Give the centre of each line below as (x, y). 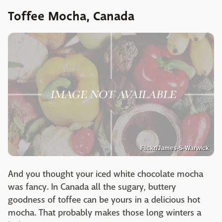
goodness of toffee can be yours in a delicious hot (104, 200)
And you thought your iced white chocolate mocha (106, 174)
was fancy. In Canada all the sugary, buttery (92, 187)
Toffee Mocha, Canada (71, 17)
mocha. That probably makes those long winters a (105, 213)
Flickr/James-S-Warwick (175, 148)
